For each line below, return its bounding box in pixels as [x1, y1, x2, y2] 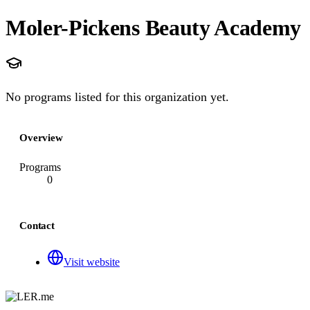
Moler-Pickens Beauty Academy [6, 15, 302, 40]
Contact [19, 220, 55, 231]
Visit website [64, 256, 120, 268]
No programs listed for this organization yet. [6, 90, 229, 104]
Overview [19, 132, 63, 143]
